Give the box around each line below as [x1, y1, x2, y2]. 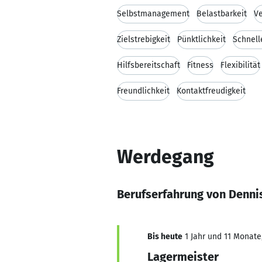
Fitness [187, 60, 213, 70]
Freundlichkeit [117, 86, 170, 96]
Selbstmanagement [117, 9, 189, 19]
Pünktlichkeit [177, 35, 226, 44]
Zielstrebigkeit [117, 35, 170, 44]
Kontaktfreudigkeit [177, 86, 246, 96]
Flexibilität [220, 60, 260, 70]
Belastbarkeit [196, 9, 247, 19]
